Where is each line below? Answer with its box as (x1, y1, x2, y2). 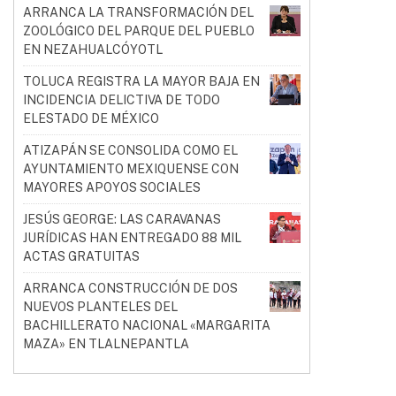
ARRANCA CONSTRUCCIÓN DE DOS (23, 281, 238, 295)
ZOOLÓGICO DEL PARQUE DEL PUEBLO (23, 24, 255, 38)
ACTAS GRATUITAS (23, 249, 140, 263)
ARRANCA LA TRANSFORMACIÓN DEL (23, 5, 254, 19)
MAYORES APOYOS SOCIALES (23, 180, 201, 194)
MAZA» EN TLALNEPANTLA (23, 337, 189, 351)
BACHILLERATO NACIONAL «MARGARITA (23, 318, 270, 332)
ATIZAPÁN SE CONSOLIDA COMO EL (23, 143, 238, 157)
